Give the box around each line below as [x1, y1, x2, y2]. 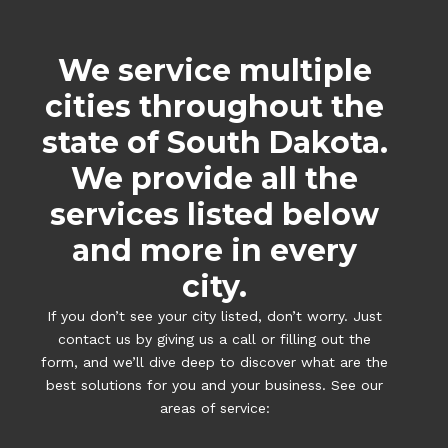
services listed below [50, 196, 380, 234]
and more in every [72, 232, 358, 270]
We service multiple [57, 52, 372, 90]
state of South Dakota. [41, 124, 388, 162]
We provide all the [71, 160, 359, 198]
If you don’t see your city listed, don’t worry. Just [47, 308, 383, 325]
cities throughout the [45, 88, 385, 126]
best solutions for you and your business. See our [46, 377, 384, 394]
